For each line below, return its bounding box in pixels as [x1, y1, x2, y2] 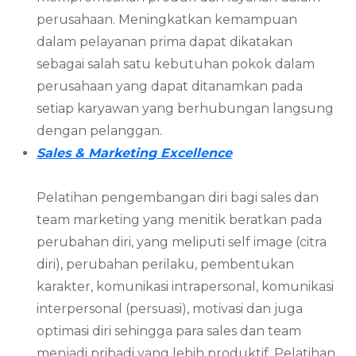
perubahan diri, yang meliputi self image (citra [37, 234, 327, 250]
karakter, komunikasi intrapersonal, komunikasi [37, 278, 335, 294]
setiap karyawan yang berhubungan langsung [37, 100, 335, 116]
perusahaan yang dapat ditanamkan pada [37, 78, 304, 94]
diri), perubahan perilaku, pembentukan [37, 256, 295, 272]
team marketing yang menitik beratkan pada [37, 211, 323, 227]
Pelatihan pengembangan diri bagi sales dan [37, 189, 319, 205]
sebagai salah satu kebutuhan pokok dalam [37, 56, 315, 72]
